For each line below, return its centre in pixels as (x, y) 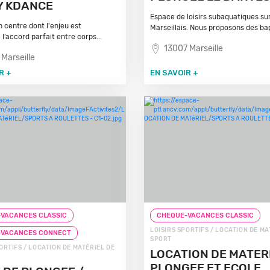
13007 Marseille (193, 49)
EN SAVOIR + (174, 73)
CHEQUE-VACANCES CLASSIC (205, 215)
